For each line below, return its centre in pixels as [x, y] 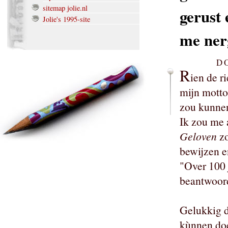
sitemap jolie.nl [65, 8]
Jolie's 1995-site [66, 19]
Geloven [198, 136]
